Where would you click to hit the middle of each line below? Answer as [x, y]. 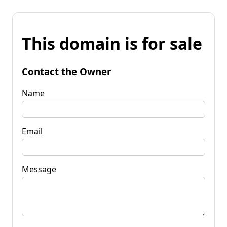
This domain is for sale [112, 44]
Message [39, 169]
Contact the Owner [66, 71]
